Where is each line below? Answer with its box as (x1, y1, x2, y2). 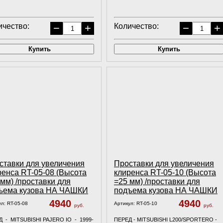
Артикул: (114, 201, 136, 206)
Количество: (114, 22, 159, 30)
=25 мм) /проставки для (114, 177, 200, 186)
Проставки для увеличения (114, 159, 214, 168)
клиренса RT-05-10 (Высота (114, 168, 216, 177)
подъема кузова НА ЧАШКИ (114, 186, 218, 195)
